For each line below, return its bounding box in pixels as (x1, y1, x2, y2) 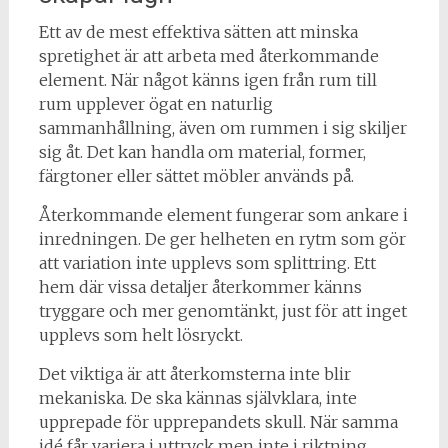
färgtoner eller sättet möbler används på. (38, 165, 354, 186)
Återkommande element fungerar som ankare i (38, 204, 408, 225)
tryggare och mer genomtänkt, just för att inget (38, 300, 407, 321)
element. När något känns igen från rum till (38, 69, 377, 90)
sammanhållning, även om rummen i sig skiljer (38, 117, 407, 138)
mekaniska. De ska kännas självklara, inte (38, 387, 357, 408)
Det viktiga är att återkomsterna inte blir (38, 363, 351, 384)
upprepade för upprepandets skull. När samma (38, 411, 398, 432)
